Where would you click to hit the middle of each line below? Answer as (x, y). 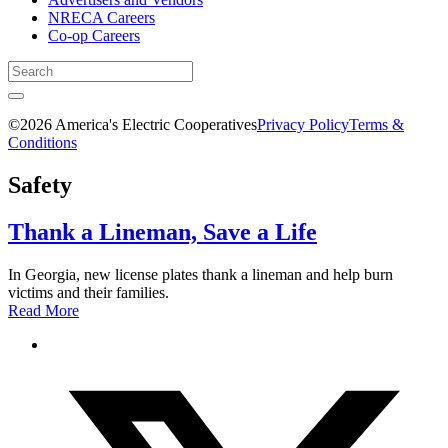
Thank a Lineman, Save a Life (162, 231)
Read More (43, 310)
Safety (40, 184)
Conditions (42, 142)
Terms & (376, 124)
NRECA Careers (101, 17)
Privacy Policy (303, 124)
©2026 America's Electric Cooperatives (132, 124)
